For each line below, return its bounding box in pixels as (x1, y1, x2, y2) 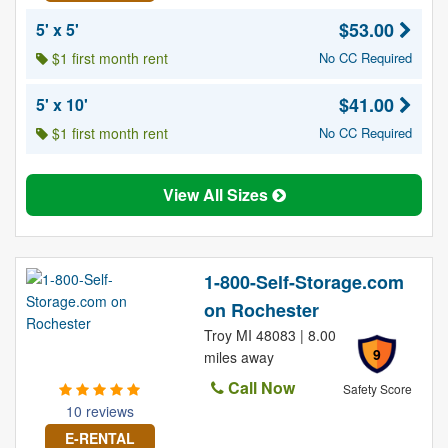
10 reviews (65, 401, 134, 421)
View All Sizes (162, 183, 272, 206)
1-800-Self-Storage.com (203, 269, 404, 295)
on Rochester (203, 297, 319, 323)
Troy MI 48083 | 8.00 (203, 325, 336, 345)
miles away (203, 347, 274, 367)
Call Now (223, 376, 295, 399)
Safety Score (342, 380, 412, 397)
